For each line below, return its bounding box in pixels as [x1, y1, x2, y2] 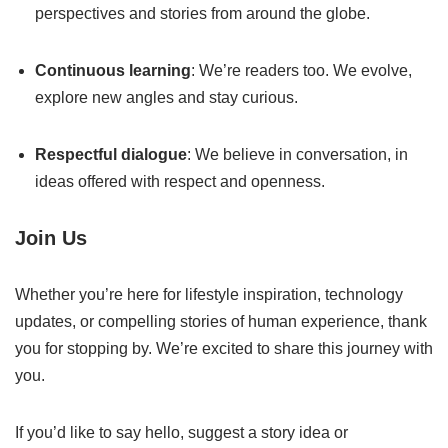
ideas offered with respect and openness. [35, 173, 325, 190]
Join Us [15, 227, 87, 249]
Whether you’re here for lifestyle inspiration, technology [15, 286, 403, 303]
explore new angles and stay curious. [35, 89, 298, 106]
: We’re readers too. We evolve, [191, 62, 412, 79]
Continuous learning [35, 62, 191, 79]
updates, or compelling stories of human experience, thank [15, 313, 427, 330]
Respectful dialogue [35, 146, 187, 163]
